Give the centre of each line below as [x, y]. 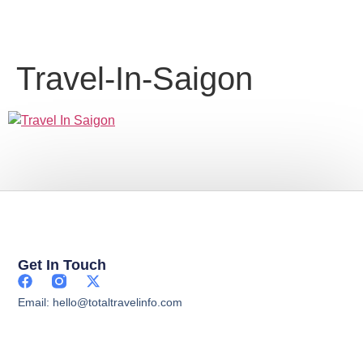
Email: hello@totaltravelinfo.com [100, 303]
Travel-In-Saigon [135, 79]
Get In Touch [62, 265]
